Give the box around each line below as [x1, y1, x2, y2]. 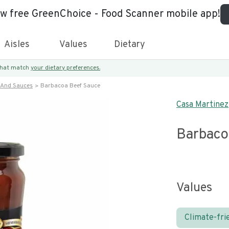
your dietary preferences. [31, 64, 100, 72]
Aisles [4, 39, 30, 51]
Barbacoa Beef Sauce [40, 82, 100, 90]
